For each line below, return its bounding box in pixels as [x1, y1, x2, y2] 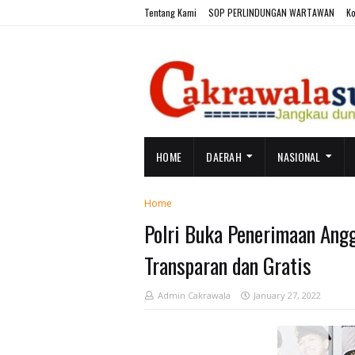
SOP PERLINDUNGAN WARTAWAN [208, 6, 334, 19]
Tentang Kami [144, 6, 197, 19]
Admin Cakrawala [158, 289, 231, 301]
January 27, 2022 [254, 289, 321, 301]
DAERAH [206, 148, 242, 165]
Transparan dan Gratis [144, 250, 311, 281]
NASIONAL [277, 148, 321, 165]
